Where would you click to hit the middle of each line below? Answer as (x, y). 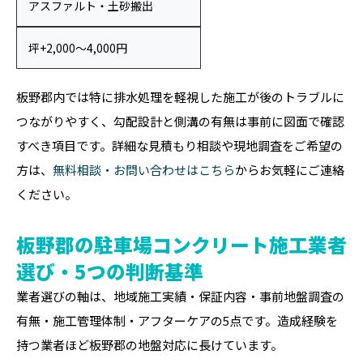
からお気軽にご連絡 (290, 170)
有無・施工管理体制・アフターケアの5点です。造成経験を (177, 320)
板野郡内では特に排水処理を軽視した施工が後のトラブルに (180, 97)
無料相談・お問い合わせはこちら (144, 170)
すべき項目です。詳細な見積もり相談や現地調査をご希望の (179, 145)
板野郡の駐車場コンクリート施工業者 (181, 244)
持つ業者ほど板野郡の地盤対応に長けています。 (149, 345)
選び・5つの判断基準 (110, 271)
